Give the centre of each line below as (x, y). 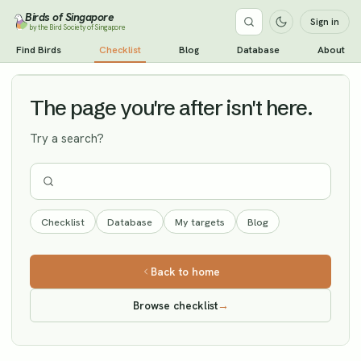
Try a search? (67, 139)
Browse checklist (175, 305)
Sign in (325, 22)
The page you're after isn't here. (171, 108)
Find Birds (39, 50)
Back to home (185, 272)
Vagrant (137, 50)
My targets (200, 222)
